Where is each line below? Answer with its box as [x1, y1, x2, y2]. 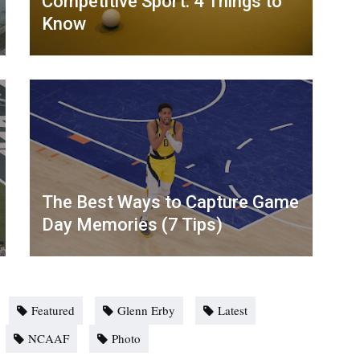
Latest [218, 302, 247, 319]
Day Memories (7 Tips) [41, 215, 223, 235]
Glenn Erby [117, 302, 175, 319]
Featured [31, 302, 75, 319]
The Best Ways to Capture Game [41, 192, 299, 213]
